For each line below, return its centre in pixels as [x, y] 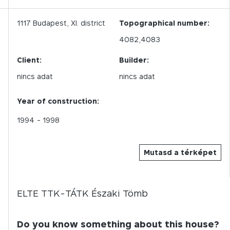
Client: [29, 60]
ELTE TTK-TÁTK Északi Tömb [82, 193]
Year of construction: [58, 101]
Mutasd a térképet [180, 152]
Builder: [134, 60]
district [93, 23]
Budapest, [51, 23]
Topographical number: [164, 23]
